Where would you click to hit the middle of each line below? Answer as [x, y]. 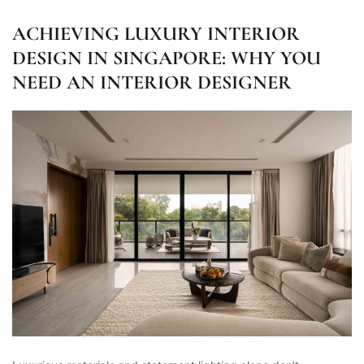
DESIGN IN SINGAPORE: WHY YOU [167, 57]
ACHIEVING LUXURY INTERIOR [156, 33]
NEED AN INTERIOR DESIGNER [152, 82]
